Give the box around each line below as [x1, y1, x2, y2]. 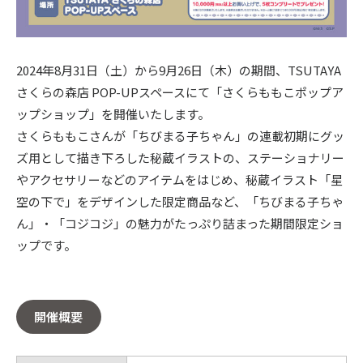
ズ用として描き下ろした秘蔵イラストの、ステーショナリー [15, 148, 344, 166]
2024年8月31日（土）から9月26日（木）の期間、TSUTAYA [15, 61, 341, 79]
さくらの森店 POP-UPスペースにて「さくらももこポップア [15, 83, 344, 100]
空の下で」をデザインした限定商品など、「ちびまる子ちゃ [15, 192, 344, 210]
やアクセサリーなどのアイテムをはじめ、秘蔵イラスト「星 [15, 170, 343, 188]
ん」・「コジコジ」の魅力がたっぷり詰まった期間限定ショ [15, 214, 344, 232]
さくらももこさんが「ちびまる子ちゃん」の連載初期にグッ [15, 126, 344, 144]
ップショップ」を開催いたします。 [15, 105, 210, 122]
